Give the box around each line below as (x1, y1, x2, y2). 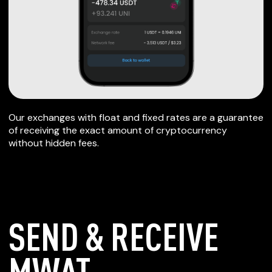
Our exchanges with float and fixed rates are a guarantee (8, 111, 263, 124)
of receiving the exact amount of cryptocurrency (8, 124, 227, 137)
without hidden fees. (8, 137, 99, 149)
